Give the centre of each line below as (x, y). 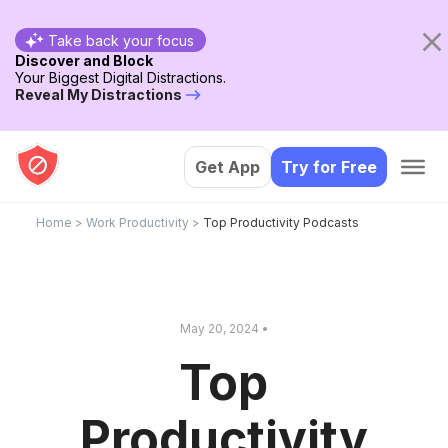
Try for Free (329, 167)
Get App (227, 167)
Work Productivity (137, 222)
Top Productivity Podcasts (281, 222)
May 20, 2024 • (224, 328)
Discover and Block (84, 60)
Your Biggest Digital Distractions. (120, 77)
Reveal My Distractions (98, 94)
